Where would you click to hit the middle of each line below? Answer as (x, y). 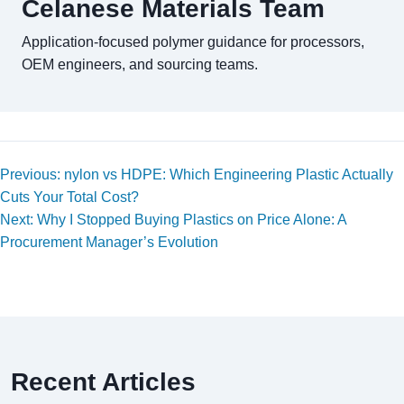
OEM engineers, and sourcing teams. (140, 65)
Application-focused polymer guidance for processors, (193, 42)
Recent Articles (103, 382)
